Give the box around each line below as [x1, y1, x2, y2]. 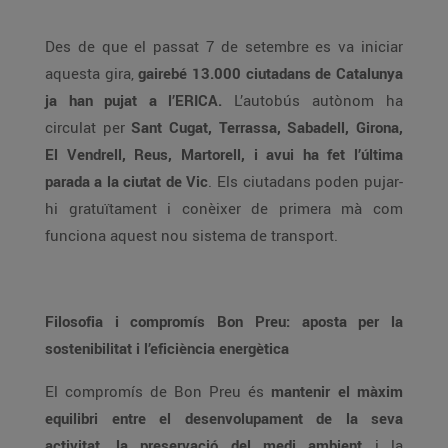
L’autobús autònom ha [222, 90, 403, 110]
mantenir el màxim [271, 381, 403, 401]
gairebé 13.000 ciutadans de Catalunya [138, 63, 403, 83]
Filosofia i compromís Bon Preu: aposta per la [45, 311, 403, 331]
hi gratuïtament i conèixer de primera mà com [45, 198, 403, 218]
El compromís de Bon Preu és [45, 381, 271, 401]
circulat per [45, 117, 131, 137]
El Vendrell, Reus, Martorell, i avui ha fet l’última [45, 144, 403, 164]
